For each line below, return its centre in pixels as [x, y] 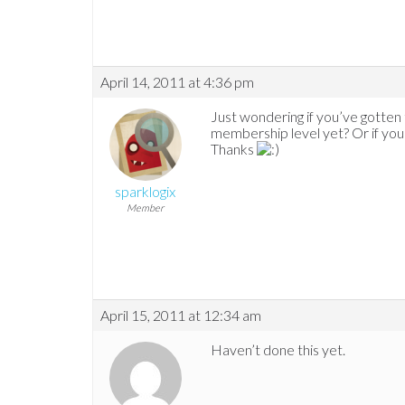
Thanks [234, 149]
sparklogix [145, 192]
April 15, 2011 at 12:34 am [181, 316]
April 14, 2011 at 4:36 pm [177, 82]
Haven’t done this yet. [278, 350]
